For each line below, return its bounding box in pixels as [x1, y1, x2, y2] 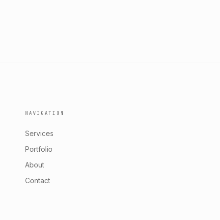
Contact [25, 176, 50, 185]
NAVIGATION [25, 110, 64, 116]
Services [25, 129, 54, 137]
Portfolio [25, 144, 53, 153]
